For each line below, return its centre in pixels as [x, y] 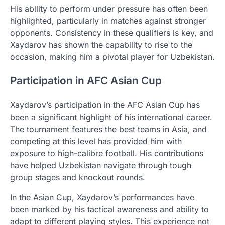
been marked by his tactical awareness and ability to [109, 210]
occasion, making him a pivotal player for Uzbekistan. [113, 57]
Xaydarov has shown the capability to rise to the [101, 44]
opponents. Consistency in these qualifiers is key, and [112, 32]
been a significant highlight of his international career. [111, 117]
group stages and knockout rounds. [78, 178]
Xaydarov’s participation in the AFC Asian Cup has [105, 105]
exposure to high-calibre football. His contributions [107, 153]
